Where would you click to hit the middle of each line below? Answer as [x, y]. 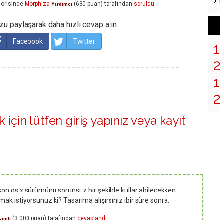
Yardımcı [62, 4]
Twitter [84, 41]
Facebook [28, 41]
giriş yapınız [97, 121]
